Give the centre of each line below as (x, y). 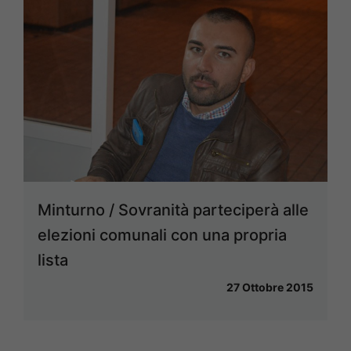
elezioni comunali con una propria (162, 235)
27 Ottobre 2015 (270, 287)
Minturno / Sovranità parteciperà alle (173, 210)
